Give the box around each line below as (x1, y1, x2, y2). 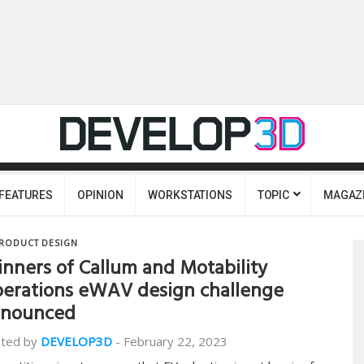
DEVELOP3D (41, 333, 112, 349)
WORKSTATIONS (148, 188, 232, 201)
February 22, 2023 (123, 333, 227, 349)
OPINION (77, 188, 123, 201)
